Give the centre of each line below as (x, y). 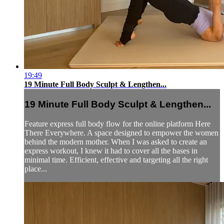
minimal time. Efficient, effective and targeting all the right (116, 159)
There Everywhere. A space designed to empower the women (121, 132)
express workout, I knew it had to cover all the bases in (111, 150)
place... (36, 168)
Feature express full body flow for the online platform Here (117, 123)
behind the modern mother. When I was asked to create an (116, 141)
